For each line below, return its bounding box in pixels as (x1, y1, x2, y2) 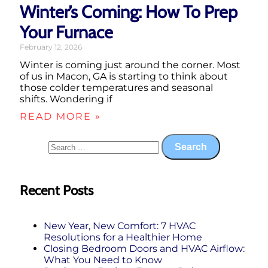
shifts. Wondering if (20, 93, 112, 105)
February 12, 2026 (20, 42, 82, 52)
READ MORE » (20, 111, 101, 123)
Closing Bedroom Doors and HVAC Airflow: (44, 243, 245, 255)
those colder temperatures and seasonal (20, 82, 213, 94)
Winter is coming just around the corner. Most (20, 59, 240, 71)
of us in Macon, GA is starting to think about (20, 71, 228, 83)
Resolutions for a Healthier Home (44, 232, 202, 243)
